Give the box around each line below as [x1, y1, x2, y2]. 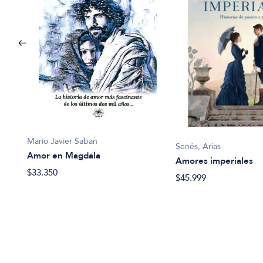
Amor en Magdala [27, 149, 101, 161]
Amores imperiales [176, 154, 254, 167]
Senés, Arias [176, 140, 221, 152]
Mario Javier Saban [27, 135, 98, 147]
